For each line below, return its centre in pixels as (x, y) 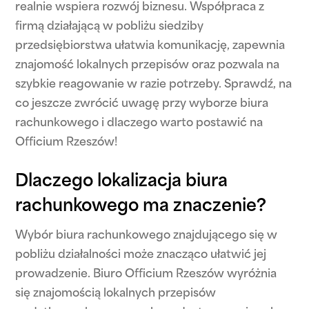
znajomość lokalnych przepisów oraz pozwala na (148, 66)
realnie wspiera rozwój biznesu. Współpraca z (140, 8)
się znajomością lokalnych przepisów (116, 294)
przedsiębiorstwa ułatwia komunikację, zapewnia (150, 46)
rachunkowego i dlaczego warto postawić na (139, 123)
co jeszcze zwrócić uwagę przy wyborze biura (142, 104)
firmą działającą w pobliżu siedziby (110, 27)
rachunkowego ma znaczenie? (141, 207)
